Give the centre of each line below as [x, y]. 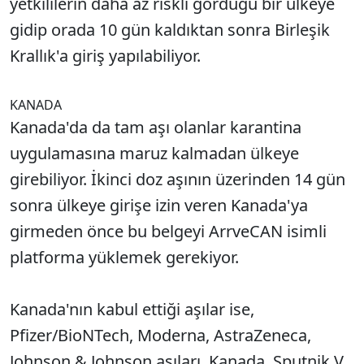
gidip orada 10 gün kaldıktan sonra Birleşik [170, 29]
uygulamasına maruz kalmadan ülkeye [154, 153]
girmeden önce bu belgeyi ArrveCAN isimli [168, 231]
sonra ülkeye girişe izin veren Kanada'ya [159, 205]
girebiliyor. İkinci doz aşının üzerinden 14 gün [178, 179]
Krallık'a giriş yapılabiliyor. [105, 55]
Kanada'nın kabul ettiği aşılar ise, [132, 309]
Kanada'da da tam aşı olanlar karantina [156, 127]
